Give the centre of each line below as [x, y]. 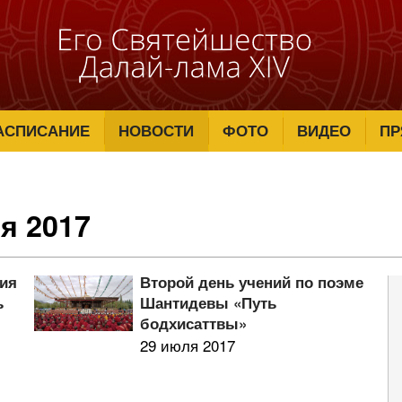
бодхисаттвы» [193, 323]
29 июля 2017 [187, 345]
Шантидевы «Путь [208, 302]
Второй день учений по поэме [251, 282]
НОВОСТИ [156, 130]
